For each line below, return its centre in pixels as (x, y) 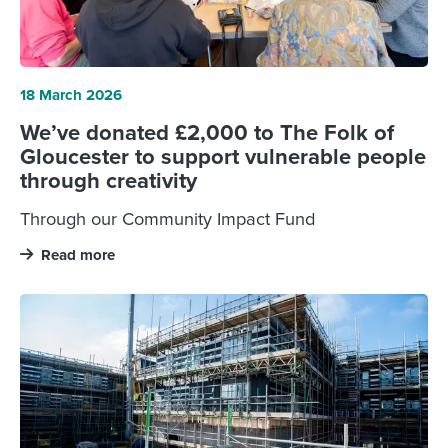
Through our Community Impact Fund (167, 218)
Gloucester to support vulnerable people (222, 155)
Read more (77, 255)
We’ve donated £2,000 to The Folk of (206, 131)
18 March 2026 (70, 94)
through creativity (108, 179)
